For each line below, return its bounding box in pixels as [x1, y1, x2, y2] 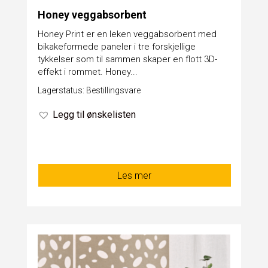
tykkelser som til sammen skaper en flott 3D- [37, 53, 217, 65]
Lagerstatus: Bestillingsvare [37, 85, 141, 95]
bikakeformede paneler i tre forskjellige [37, 41, 196, 52]
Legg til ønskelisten [52, 108, 136, 120]
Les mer [117, 169, 152, 181]
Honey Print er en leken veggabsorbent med [37, 28, 217, 39]
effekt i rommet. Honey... [37, 66, 138, 77]
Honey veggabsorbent [37, 8, 147, 21]
